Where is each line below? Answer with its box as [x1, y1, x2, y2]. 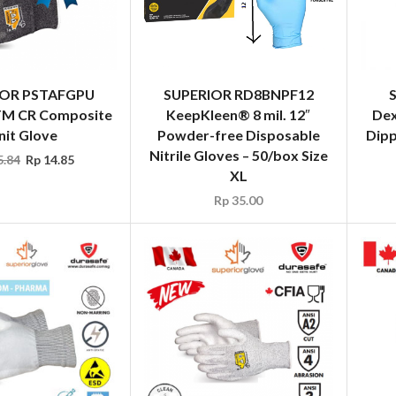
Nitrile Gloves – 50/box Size [148, 146, 328, 164]
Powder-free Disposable [156, 126, 320, 143]
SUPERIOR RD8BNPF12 [163, 85, 314, 103]
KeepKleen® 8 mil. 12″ [166, 105, 311, 123]
